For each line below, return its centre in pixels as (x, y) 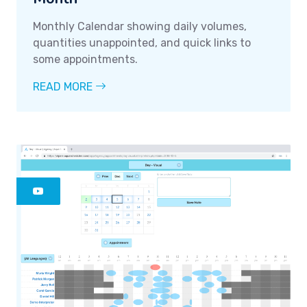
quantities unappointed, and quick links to (142, 42)
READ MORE (64, 86)
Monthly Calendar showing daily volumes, (140, 26)
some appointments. (85, 59)
